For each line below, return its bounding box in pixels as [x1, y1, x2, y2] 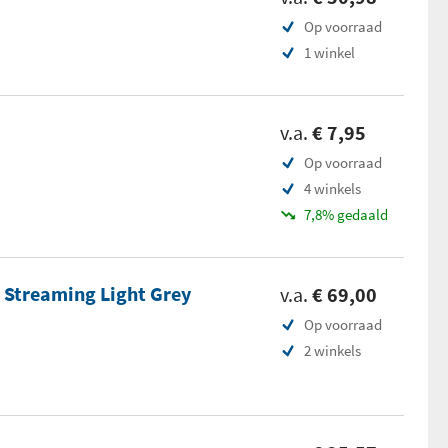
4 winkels [304, 179, 361, 198]
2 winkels [304, 341, 361, 360]
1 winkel [304, 43, 355, 62]
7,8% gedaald [304, 205, 388, 224]
